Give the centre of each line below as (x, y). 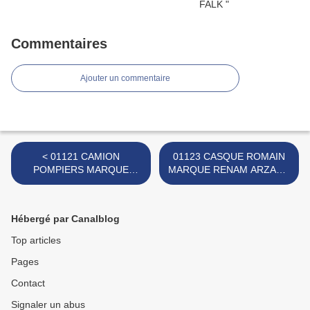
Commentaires (59, 44)
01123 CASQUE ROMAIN (229, 157)
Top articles (36, 240)
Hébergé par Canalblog (65, 219)
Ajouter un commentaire (125, 79)
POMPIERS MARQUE (81, 170)
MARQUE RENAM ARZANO (229, 170)
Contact (28, 283)
